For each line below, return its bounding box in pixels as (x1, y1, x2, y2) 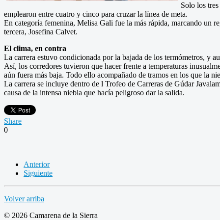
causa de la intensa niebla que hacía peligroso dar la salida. (4, 88, 185, 97)
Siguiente (24, 168, 53, 177)
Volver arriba (4, 194, 44, 203)
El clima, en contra (4, 44, 66, 53)
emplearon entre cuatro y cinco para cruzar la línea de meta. (4, 9, 188, 18)
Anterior (24, 160, 50, 168)
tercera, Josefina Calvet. (4, 27, 78, 36)
